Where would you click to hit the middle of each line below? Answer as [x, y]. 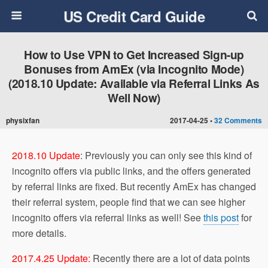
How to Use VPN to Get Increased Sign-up [134, 54]
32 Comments [238, 120]
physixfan [23, 120]
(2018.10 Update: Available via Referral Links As [134, 83]
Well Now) [134, 98]
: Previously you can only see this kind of [166, 155]
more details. [39, 233]
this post [221, 217]
